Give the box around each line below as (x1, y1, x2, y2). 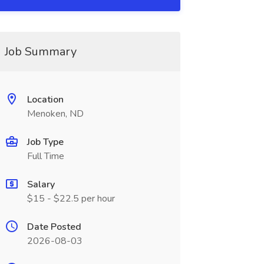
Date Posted (27, 220, 81, 233)
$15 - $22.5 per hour (27, 192, 115, 205)
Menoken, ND (27, 107, 84, 120)
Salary (27, 178, 55, 191)
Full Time (27, 150, 64, 163)
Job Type (27, 136, 64, 148)
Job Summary (4, 44, 77, 60)
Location (27, 93, 64, 106)
